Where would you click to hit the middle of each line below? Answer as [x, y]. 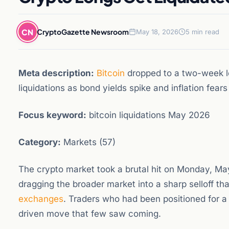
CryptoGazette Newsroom [83, 31]
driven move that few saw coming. [90, 214]
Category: [40, 142]
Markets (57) [88, 142]
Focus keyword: [52, 115]
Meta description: [56, 73]
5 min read [202, 32]
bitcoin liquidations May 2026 [148, 115]
